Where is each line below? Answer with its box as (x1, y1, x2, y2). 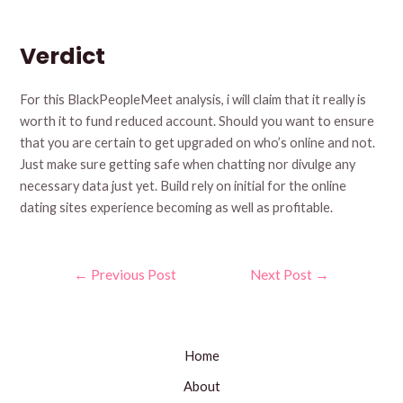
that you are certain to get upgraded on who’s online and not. (20, 134, 376, 150)
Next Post (250, 265, 316, 282)
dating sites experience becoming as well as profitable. (20, 199, 334, 215)
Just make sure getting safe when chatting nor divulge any (20, 156, 356, 172)
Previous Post (87, 265, 176, 282)
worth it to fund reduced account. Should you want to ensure (20, 112, 375, 129)
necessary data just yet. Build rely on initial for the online (20, 177, 347, 193)
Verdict (20, 40, 106, 72)
